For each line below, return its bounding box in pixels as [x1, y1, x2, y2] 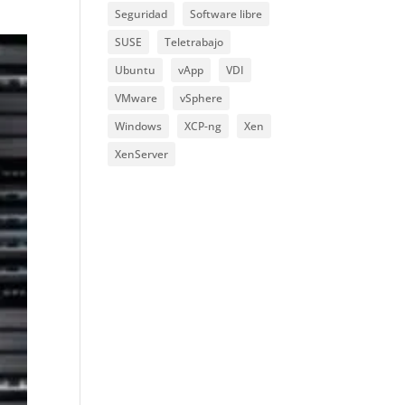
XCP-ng [184, 118, 222, 135]
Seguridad [115, 6, 168, 23]
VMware [115, 90, 158, 107]
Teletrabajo [165, 34, 224, 51]
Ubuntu [115, 62, 156, 79]
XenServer [115, 146, 169, 163]
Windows [115, 118, 163, 135]
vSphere [180, 90, 223, 107]
